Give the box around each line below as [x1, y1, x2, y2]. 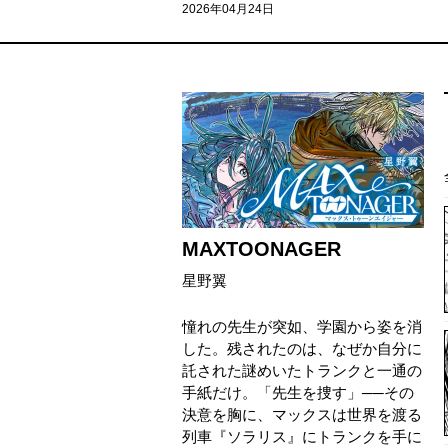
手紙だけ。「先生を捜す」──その [182, 384, 414, 401]
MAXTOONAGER [182, 238, 341, 260]
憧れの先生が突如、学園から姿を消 [182, 318, 422, 335]
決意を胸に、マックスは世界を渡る [182, 406, 422, 423]
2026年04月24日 [182, 2, 274, 16]
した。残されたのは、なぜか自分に [182, 340, 422, 357]
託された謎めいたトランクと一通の [182, 362, 422, 379]
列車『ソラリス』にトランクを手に [182, 428, 422, 445]
